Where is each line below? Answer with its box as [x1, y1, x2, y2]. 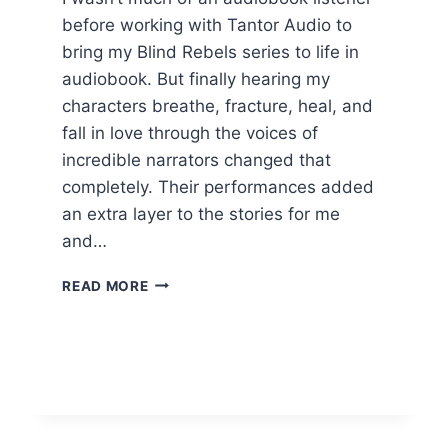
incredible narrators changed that [62, 149, 332, 170]
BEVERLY [147, 377, 214, 394]
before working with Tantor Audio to [62, 14, 353, 35]
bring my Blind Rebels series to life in [62, 41, 360, 62]
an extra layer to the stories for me [62, 203, 341, 224]
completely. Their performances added [62, 176, 375, 197]
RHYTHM [147, 314, 213, 331]
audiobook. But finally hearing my [62, 68, 331, 89]
